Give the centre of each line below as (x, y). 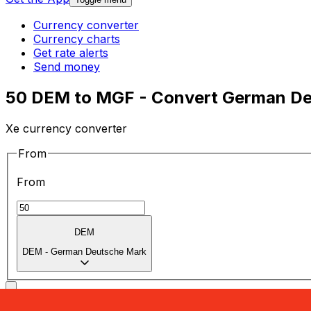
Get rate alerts (71, 53)
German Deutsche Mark (99, 252)
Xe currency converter (66, 128)
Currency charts (77, 39)
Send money (67, 67)
